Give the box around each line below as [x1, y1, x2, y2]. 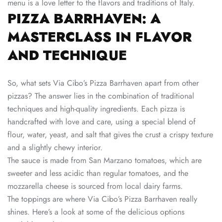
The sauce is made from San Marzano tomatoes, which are [7, 155, 202, 166]
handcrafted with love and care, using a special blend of [7, 116, 196, 128]
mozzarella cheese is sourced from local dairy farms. [7, 180, 183, 192]
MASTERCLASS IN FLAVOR [7, 27, 192, 47]
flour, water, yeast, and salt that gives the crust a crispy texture [7, 129, 213, 141]
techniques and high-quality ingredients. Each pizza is [7, 103, 185, 115]
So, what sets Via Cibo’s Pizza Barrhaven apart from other [7, 77, 199, 89]
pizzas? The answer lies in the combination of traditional [7, 90, 194, 102]
